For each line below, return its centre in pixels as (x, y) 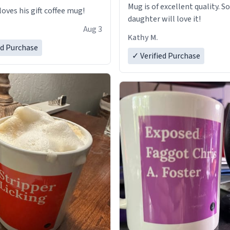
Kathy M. (143, 38)
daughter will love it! (164, 19)
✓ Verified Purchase (166, 56)
